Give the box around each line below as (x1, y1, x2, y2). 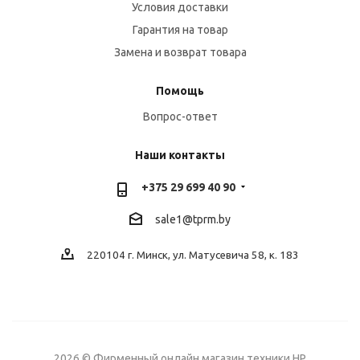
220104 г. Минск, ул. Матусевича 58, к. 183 (87, 249, 299, 262)
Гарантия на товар (132, 23, 228, 36)
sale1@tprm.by (155, 213, 231, 227)
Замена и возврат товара (113, 46, 247, 59)
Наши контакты (135, 149, 225, 162)
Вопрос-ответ (142, 110, 218, 123)
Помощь (156, 84, 204, 97)
